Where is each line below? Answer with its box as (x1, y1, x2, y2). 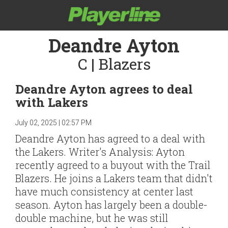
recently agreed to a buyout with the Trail (15, 158, 211, 172)
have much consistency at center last (15, 185, 193, 198)
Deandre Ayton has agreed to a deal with (15, 132, 205, 145)
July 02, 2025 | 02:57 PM (15, 119, 92, 127)
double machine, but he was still (15, 211, 168, 224)
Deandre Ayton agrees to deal (15, 81, 193, 97)
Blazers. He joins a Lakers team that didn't (15, 172, 213, 185)
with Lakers (15, 94, 88, 110)
